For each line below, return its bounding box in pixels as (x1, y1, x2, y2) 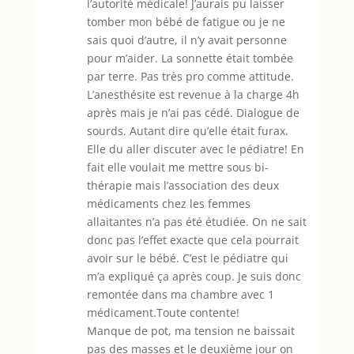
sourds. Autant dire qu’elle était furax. (86, 122, 288, 138)
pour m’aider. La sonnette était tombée (86, 50, 293, 66)
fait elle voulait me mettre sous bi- (86, 159, 269, 175)
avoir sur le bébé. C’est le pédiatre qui (86, 250, 288, 265)
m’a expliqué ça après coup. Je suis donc (86, 268, 301, 284)
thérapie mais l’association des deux (86, 177, 279, 193)
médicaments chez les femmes (86, 195, 250, 211)
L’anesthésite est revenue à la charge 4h (86, 86, 299, 102)
